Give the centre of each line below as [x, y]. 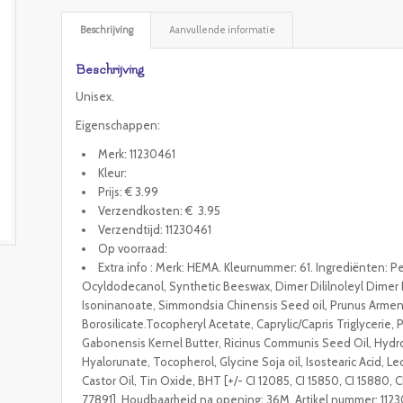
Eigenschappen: [118, 125]
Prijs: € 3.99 [129, 192]
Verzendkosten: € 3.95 [160, 211]
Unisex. [95, 97]
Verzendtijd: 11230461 [155, 230]
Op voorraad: [133, 249]
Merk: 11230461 [137, 154]
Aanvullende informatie [223, 30]
